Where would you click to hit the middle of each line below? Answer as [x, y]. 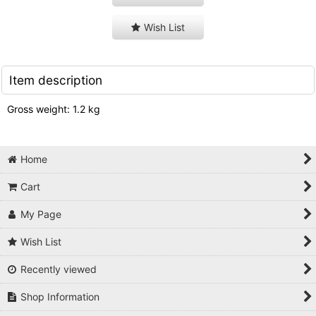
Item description [56, 80]
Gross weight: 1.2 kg [54, 109]
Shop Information [60, 297]
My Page [41, 214]
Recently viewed [59, 269]
